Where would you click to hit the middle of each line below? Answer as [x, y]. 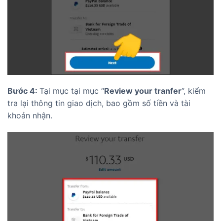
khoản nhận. [30, 116]
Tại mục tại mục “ [72, 91]
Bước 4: [23, 91]
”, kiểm [194, 91]
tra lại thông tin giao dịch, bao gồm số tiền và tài [99, 103]
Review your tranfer [143, 91]
